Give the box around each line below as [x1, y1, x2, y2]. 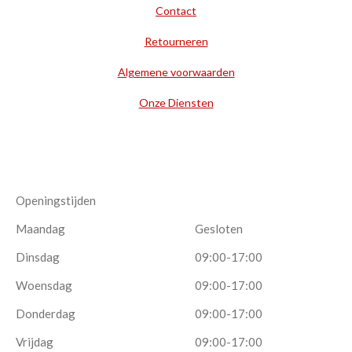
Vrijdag [16, 335, 53, 350]
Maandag [16, 222, 65, 236]
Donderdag [16, 306, 75, 321]
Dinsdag [16, 250, 60, 265]
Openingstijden [16, 193, 96, 208]
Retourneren [144, 35, 208, 49]
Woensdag [16, 278, 72, 293]
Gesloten [194, 222, 243, 236]
